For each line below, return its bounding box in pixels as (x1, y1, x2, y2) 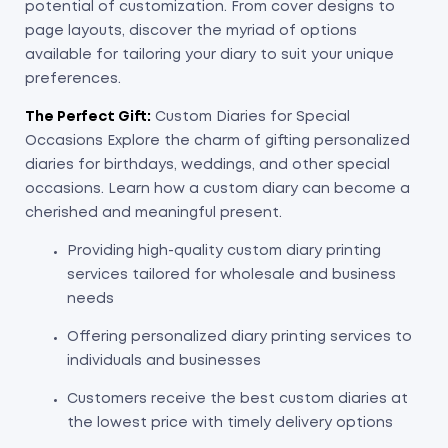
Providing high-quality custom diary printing (67, 245, 381, 258)
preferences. (25, 73, 121, 86)
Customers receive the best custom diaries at (67, 393, 408, 406)
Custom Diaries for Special (151, 111, 350, 124)
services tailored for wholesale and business (67, 269, 396, 282)
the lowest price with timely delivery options (67, 417, 393, 430)
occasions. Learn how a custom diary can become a (25, 183, 410, 196)
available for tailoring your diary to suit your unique (25, 49, 394, 62)
